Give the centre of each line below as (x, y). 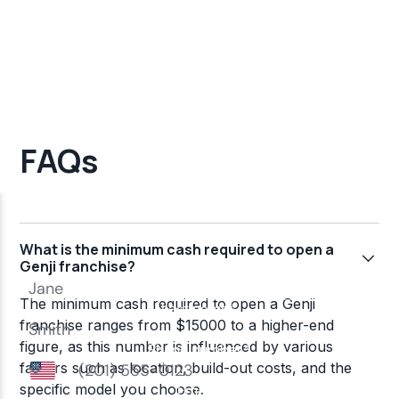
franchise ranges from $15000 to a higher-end (177, 326)
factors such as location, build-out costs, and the (186, 368)
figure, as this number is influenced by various (177, 347)
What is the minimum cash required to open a (177, 250)
